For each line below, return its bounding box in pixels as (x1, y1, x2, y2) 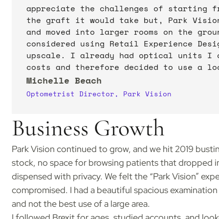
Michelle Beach (26, 74, 102, 88)
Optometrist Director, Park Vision (26, 88, 172, 99)
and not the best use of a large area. (11, 198, 150, 210)
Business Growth (11, 114, 170, 143)
